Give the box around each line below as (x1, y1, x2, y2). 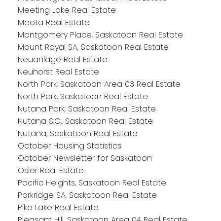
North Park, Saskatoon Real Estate (17, 90, 148, 102)
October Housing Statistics (17, 140, 121, 151)
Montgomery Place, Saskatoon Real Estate (17, 29, 183, 40)
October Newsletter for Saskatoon (17, 152, 152, 164)
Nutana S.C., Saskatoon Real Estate (17, 115, 153, 127)
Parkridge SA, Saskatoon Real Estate (17, 189, 157, 201)
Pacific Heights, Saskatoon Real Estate (17, 177, 166, 188)
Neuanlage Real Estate (17, 53, 108, 65)
